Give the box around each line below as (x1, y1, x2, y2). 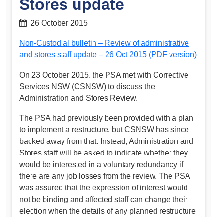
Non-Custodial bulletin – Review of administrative (19, 39, 189, 47)
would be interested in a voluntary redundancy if (19, 160, 183, 169)
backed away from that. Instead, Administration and (19, 137, 193, 146)
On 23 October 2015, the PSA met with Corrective (19, 70, 188, 79)
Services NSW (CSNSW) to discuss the (19, 82, 155, 91)
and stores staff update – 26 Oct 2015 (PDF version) (19, 50, 197, 59)
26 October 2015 (27, 18, 88, 27)
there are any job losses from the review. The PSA (19, 172, 190, 181)
